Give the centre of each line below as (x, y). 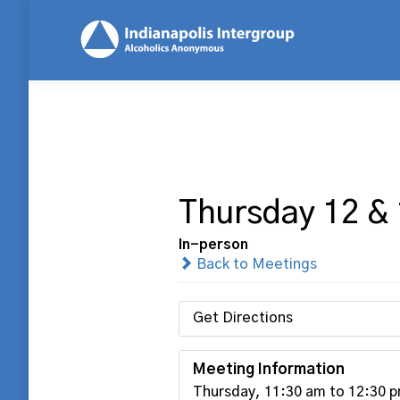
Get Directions (242, 318)
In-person (213, 245)
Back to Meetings (254, 264)
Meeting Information (268, 369)
